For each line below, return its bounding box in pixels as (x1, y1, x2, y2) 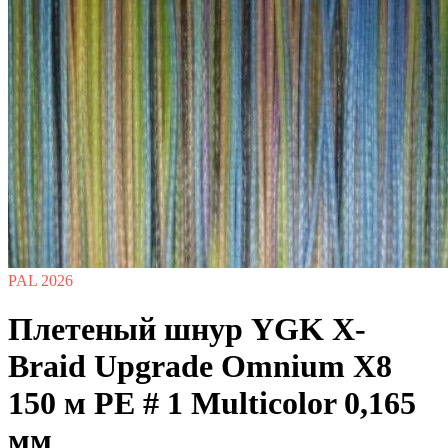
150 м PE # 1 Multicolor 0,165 (8, 385, 416, 422)
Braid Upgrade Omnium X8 (8, 348, 392, 385)
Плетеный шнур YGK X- (8, 311, 366, 348)
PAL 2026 (8, 272, 73, 289)
